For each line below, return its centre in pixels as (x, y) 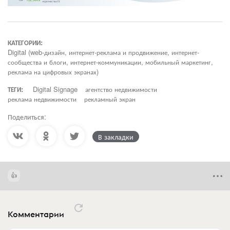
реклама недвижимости (42, 99)
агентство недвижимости (121, 89)
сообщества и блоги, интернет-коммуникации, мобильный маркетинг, (110, 62)
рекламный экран (110, 99)
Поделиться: (27, 117)
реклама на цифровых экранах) (53, 72)
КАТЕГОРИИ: (25, 43)
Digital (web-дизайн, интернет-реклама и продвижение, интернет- (103, 52)
